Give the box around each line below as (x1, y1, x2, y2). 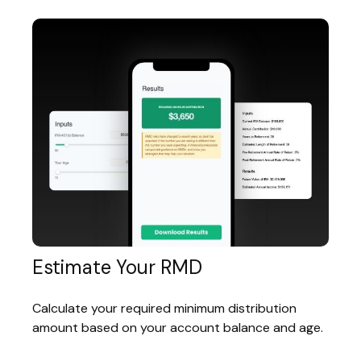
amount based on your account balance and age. (32, 318, 323, 336)
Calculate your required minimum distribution (32, 299, 297, 317)
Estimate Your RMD (32, 254, 202, 280)
